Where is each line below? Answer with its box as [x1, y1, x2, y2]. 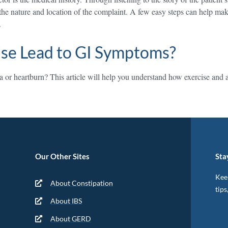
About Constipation [50, 179, 113, 187]
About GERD [50, 214, 92, 223]
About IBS [50, 196, 82, 205]
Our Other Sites [35, 152, 90, 161]
